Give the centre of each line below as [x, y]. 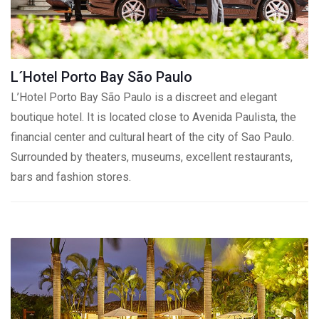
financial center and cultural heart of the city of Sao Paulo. [152, 137]
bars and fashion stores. [71, 177]
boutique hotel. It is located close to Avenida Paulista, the [153, 117]
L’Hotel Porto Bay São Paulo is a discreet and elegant [144, 97]
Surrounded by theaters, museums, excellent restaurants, [152, 157]
